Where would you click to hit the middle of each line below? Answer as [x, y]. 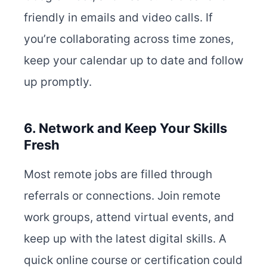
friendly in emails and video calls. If [118, 18]
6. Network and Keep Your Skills [125, 128]
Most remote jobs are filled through [118, 175]
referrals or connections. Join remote [122, 196]
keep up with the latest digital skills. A [125, 239]
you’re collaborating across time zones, [129, 39]
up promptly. [58, 82]
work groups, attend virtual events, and [129, 218]
